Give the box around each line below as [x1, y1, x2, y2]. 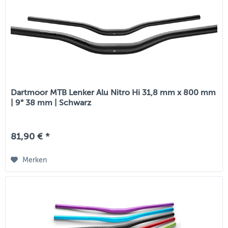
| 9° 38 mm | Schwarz [11, 98, 92, 107]
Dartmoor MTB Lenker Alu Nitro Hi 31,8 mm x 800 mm [11, 88, 216, 97]
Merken [22, 156, 47, 164]
